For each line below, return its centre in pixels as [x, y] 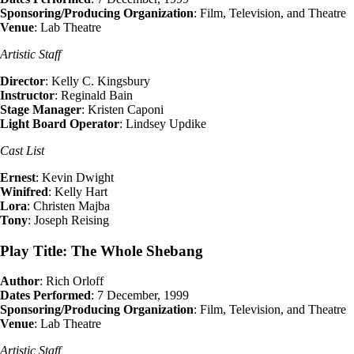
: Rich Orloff [72, 281]
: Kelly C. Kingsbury [98, 81]
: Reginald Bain [94, 95]
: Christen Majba [68, 205]
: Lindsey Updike [163, 123]
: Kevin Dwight [75, 177]
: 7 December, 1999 [140, 296]
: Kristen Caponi [122, 109]
